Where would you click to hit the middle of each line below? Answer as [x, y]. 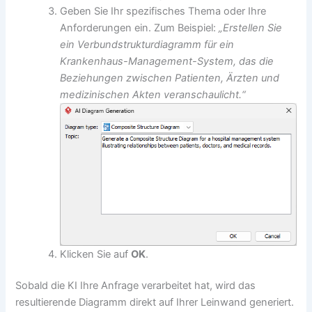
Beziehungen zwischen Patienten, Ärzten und [170, 78]
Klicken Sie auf [96, 254]
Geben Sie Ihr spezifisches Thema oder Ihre [163, 11]
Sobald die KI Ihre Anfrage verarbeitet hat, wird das [136, 286]
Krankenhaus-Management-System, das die [167, 61]
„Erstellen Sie [251, 28]
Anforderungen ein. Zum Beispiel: [140, 28]
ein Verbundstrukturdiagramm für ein [147, 44]
